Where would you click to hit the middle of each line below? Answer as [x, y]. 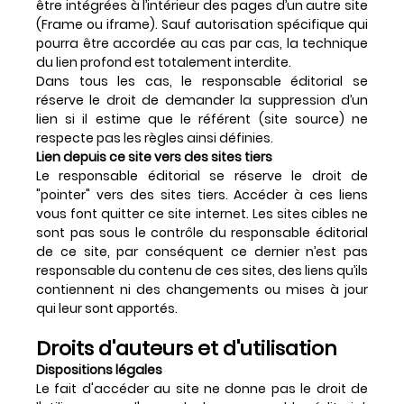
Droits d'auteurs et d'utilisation [187, 348]
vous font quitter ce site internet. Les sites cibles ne [202, 213]
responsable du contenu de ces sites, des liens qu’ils [202, 270]
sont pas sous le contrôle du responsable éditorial [202, 232]
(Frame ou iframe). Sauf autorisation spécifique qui [202, 24]
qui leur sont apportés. [107, 308]
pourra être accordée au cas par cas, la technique [202, 43]
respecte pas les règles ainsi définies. [155, 138]
